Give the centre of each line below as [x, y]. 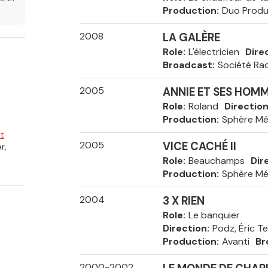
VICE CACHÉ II [199, 147]
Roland [203, 106]
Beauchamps [216, 161]
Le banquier [214, 215]
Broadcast [187, 65]
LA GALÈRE [191, 38]
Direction [185, 228]
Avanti [235, 241]
